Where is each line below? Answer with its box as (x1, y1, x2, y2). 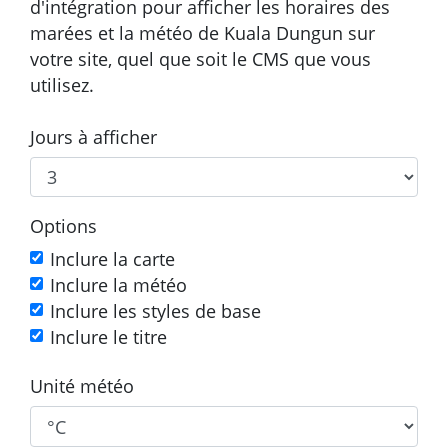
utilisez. (30, 72, 94, 97)
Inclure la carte (50, 247, 175, 272)
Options (30, 214, 97, 239)
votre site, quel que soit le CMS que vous (30, 46, 371, 71)
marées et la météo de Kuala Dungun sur (30, 20, 375, 45)
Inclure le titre (50, 325, 167, 350)
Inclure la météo (50, 273, 187, 298)
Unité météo (30, 374, 134, 399)
